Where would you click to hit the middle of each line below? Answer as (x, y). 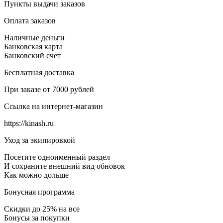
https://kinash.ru (29, 123)
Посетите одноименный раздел (57, 157)
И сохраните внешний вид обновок (64, 166)
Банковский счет (32, 55)
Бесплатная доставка (39, 72)
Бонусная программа (39, 192)
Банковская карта (33, 46)
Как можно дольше (36, 175)
